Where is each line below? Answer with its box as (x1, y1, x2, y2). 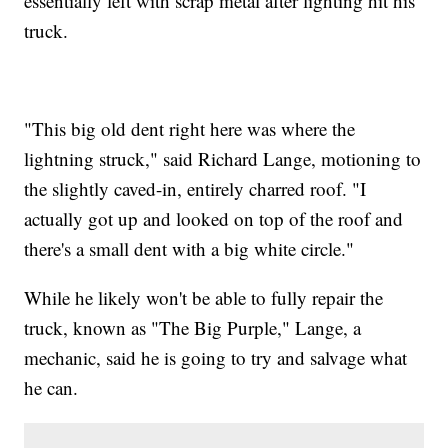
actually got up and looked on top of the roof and (24, 205, 404, 231)
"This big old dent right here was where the (24, 115, 356, 141)
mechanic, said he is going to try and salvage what (24, 344, 408, 370)
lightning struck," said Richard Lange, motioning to (24, 145, 422, 171)
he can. (24, 374, 79, 400)
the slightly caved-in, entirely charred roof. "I (24, 175, 367, 201)
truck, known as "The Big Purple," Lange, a (24, 314, 362, 340)
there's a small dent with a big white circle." (24, 235, 355, 261)
